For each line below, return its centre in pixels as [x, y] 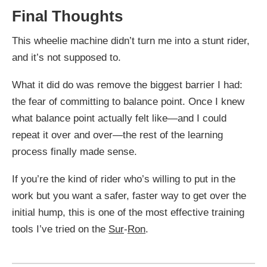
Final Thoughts [67, 16]
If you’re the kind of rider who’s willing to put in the [124, 179]
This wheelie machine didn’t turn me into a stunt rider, [131, 41]
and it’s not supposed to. [66, 58]
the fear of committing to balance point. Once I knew [128, 102]
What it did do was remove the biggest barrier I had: [127, 85]
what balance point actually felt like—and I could [119, 119]
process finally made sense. [74, 152]
